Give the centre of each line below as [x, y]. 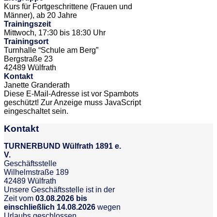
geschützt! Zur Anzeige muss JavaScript [72, 102]
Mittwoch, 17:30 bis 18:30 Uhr [55, 33]
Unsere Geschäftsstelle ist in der [59, 190]
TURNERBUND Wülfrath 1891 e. [62, 146]
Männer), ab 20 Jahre [40, 15]
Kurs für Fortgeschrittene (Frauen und [68, 7]
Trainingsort [26, 41]
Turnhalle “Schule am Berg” [51, 50]
